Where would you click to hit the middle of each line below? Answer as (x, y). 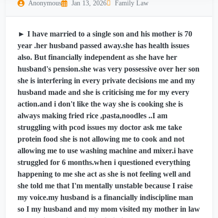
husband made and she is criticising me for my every (103, 92)
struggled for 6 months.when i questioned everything (104, 163)
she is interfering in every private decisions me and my (106, 81)
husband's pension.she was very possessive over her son (109, 69)
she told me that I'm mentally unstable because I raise (105, 186)
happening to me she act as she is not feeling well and (104, 174)
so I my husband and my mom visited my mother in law (109, 209)
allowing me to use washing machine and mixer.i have (105, 151)
